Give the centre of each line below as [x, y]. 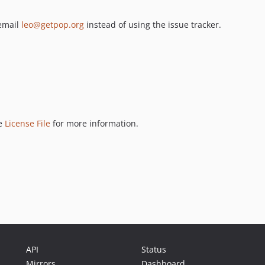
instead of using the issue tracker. [153, 25]
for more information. [94, 123]
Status [154, 249]
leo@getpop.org [53, 25]
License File [28, 123]
